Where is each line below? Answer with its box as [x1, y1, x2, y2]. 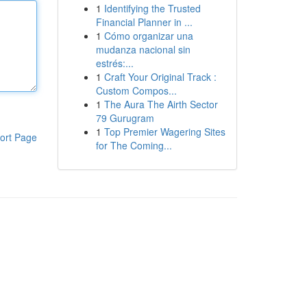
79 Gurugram [95, 111, 154, 125]
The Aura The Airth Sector [103, 97, 218, 111]
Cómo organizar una [103, 29, 193, 42]
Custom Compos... [95, 84, 177, 97]
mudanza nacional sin [95, 42, 191, 56]
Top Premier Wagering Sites [103, 125, 225, 138]
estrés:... [95, 56, 134, 70]
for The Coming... [95, 138, 172, 152]
